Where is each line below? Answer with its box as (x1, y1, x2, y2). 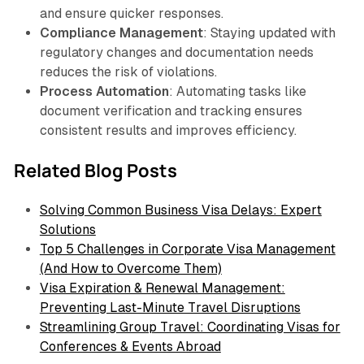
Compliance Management (39, 25, 203, 41)
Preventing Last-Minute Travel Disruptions (39, 300, 301, 316)
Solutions (39, 222, 96, 238)
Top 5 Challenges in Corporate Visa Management (39, 241, 336, 258)
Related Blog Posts (13, 158, 177, 184)
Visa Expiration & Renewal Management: (39, 280, 285, 297)
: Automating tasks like (168, 84, 306, 100)
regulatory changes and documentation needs (39, 45, 314, 61)
